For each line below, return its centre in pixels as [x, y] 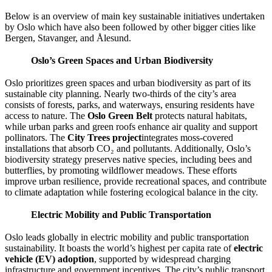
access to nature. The [46, 116]
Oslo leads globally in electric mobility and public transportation [127, 237]
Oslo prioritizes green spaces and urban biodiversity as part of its [128, 83]
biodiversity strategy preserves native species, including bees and [128, 160]
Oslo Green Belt [120, 116]
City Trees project [104, 138]
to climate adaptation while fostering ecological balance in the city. [131, 192]
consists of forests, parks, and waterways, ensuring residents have [130, 105]
